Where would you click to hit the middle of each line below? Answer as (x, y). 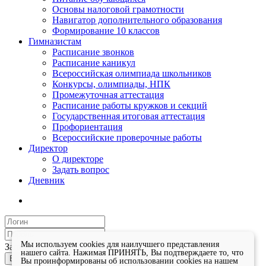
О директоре (78, 159)
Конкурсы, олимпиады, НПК (111, 84)
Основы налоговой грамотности (118, 9)
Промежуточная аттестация (108, 95)
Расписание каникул (94, 63)
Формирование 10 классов (106, 31)
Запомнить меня (38, 247)
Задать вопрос (81, 170)
